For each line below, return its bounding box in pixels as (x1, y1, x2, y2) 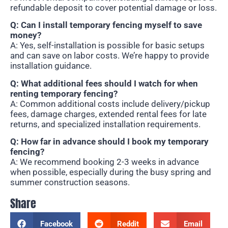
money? (10, 30, 41, 41)
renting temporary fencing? (10, 88, 118, 99)
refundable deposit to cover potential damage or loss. (10, 2, 217, 13)
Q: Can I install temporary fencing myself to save (10, 20, 202, 31)
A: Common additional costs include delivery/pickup (10, 98, 210, 109)
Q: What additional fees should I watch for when (10, 78, 198, 89)
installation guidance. (10, 61, 92, 71)
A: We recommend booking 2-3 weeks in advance (10, 156, 199, 167)
